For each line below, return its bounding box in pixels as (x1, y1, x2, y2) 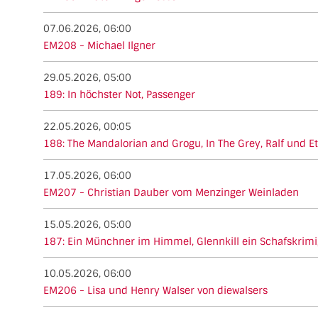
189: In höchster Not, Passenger (43, 87, 195, 101)
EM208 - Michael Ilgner (43, 38, 155, 52)
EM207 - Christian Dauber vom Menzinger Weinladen (43, 185, 299, 199)
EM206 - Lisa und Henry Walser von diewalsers (43, 283, 268, 297)
